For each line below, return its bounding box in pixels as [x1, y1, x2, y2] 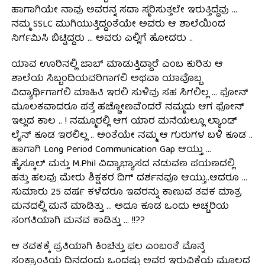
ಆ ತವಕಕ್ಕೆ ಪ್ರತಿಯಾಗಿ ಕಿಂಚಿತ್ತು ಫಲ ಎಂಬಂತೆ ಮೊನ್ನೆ [11, 238, 205, 256]
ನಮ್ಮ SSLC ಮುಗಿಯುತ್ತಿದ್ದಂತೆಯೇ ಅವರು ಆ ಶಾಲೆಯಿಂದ [11, 16, 225, 33]
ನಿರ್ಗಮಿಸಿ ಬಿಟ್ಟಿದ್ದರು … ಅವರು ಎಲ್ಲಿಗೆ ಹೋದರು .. [11, 30, 193, 47]
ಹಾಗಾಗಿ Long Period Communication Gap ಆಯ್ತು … [11, 141, 211, 159]
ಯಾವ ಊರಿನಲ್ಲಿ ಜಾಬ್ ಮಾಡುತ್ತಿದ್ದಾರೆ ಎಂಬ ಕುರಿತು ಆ [11, 56, 223, 73]
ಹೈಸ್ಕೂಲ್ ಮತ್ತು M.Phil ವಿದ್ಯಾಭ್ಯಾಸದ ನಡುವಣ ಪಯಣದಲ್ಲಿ [11, 156, 235, 173]
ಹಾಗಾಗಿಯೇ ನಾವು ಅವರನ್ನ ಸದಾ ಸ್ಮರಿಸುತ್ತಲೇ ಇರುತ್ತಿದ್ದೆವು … [11, 2, 237, 19]
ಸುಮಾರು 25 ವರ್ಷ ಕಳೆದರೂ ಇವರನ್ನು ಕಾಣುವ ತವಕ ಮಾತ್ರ [11, 184, 242, 201]
